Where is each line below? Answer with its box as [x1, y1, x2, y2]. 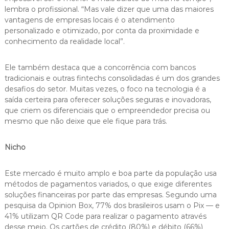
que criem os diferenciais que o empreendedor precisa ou [4, 105, 210, 115]
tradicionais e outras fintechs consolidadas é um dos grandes [4, 73, 220, 83]
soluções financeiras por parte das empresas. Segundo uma [4, 190, 217, 199]
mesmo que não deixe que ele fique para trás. [4, 116, 167, 126]
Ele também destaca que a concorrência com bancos [4, 62, 196, 72]
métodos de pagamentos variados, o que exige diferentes [4, 179, 212, 189]
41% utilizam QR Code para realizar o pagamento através [4, 211, 207, 221]
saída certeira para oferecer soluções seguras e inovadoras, [4, 95, 211, 104]
